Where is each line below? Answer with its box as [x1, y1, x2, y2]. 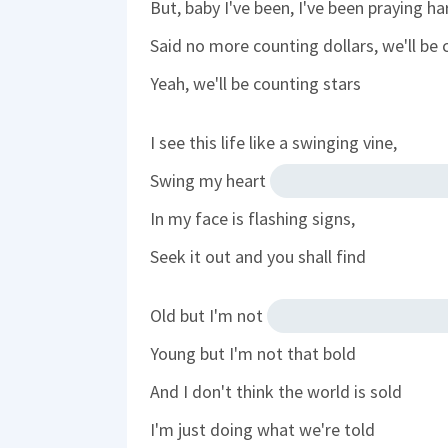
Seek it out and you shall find [150, 244, 366, 268]
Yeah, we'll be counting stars [150, 71, 361, 95]
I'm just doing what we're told [150, 417, 375, 441]
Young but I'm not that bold [150, 341, 356, 365]
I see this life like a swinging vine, [150, 130, 397, 154]
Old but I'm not [150, 303, 267, 327]
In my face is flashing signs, [150, 206, 355, 230]
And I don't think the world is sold [150, 379, 402, 403]
